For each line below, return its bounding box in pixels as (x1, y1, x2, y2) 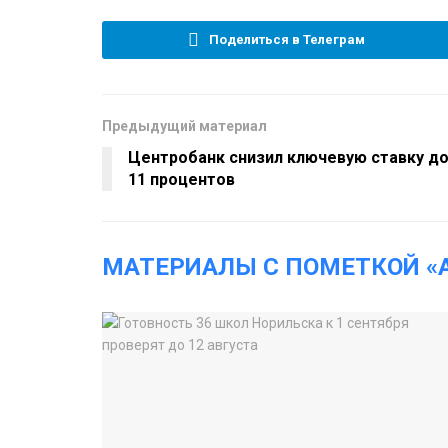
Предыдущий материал (102, 117, 267, 134)
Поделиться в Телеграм (208, 31, 365, 47)
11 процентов (128, 169, 235, 189)
